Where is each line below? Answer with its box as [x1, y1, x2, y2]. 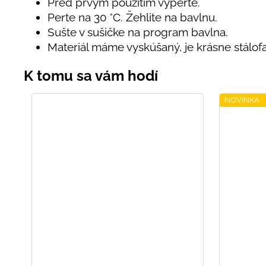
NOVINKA [224, 95, 260, 104]
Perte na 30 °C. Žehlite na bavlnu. [47, 10, 217, 24]
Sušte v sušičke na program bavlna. [47, 25, 228, 39]
